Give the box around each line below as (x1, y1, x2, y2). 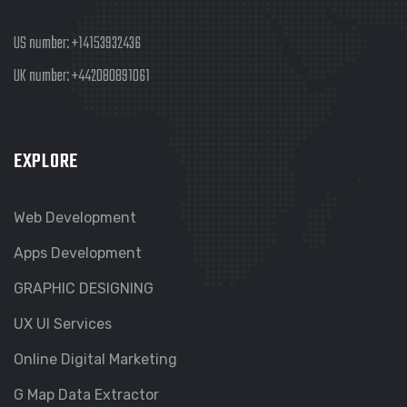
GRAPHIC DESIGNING (14, 280, 154, 298)
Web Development (14, 209, 136, 227)
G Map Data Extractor (14, 386, 159, 404)
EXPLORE (14, 146, 79, 178)
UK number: (14, 64, 72, 91)
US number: (14, 31, 72, 58)
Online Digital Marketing (14, 351, 177, 369)
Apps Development (14, 244, 142, 263)
